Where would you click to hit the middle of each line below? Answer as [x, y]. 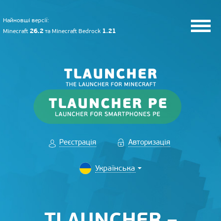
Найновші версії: [26, 20]
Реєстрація [78, 142]
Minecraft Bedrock [77, 31]
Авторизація [149, 142]
